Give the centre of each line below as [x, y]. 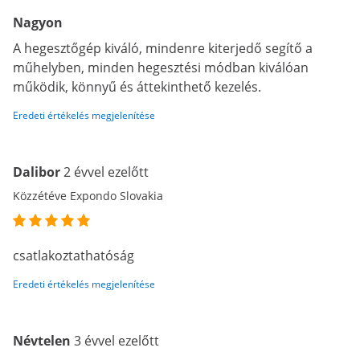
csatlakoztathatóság [74, 256]
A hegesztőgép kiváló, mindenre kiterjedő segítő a [163, 48]
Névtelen [43, 341]
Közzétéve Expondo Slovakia [88, 196]
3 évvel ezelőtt [117, 341]
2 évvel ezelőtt [106, 172]
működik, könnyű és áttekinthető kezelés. [137, 87]
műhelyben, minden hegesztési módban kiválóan [161, 67]
